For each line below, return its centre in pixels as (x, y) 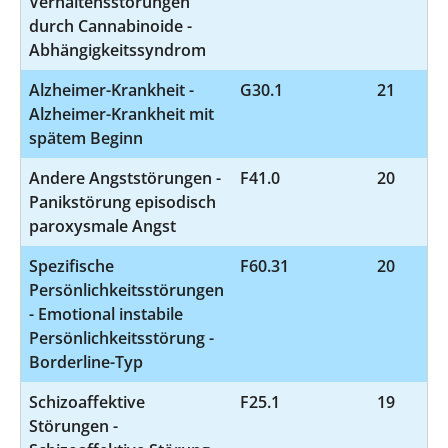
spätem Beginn (86, 137)
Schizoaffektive (87, 401)
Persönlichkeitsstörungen (126, 289)
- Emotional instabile (106, 313)
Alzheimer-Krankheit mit (121, 113)
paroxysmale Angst (102, 225)
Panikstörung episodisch (122, 201)
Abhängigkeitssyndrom (117, 49)
